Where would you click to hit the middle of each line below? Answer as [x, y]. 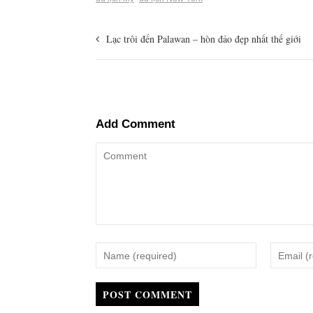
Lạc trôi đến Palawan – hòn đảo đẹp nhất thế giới [204, 39]
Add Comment [136, 124]
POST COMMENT [147, 294]
